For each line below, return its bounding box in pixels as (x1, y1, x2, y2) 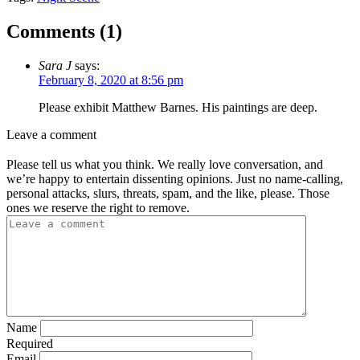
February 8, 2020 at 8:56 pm (39, 73, 183, 88)
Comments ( (6, 21, 106, 43)
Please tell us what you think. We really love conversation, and (6, 157, 323, 171)
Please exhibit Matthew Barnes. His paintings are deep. (39, 100, 317, 115)
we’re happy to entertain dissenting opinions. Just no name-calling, (6, 172, 343, 186)
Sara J (39, 59, 72, 73)
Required (6, 337, 53, 350)
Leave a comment (6, 128, 96, 142)
